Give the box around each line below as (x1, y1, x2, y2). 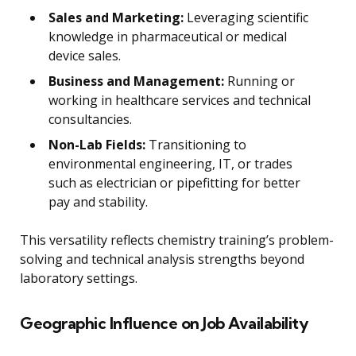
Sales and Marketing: (48, 8, 184, 26)
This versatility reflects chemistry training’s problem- (20, 230, 334, 249)
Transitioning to (145, 135, 246, 153)
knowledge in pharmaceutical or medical (48, 27, 287, 45)
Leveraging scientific (184, 8, 308, 26)
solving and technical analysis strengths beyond (20, 250, 304, 268)
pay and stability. (48, 192, 148, 211)
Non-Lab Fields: (48, 135, 145, 153)
